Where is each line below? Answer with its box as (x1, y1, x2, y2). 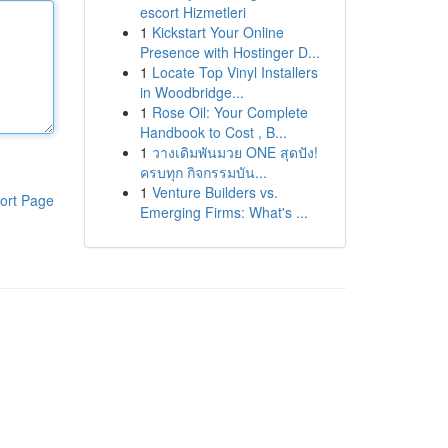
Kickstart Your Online (151, 22, 284, 42)
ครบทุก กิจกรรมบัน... (139, 162, 267, 182)
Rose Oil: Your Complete (151, 102, 308, 122)
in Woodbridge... (139, 82, 244, 102)
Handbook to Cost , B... (139, 122, 287, 142)
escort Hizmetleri (139, 2, 246, 22)
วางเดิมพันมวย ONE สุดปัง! (151, 142, 318, 162)
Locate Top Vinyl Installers (151, 62, 318, 82)
